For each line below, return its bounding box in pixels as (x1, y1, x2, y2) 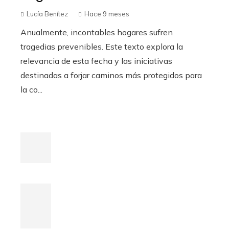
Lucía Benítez (27, 10, 68, 18)
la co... (20, 84, 42, 95)
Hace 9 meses (84, 10, 129, 18)
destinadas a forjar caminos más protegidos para (20, 70, 202, 81)
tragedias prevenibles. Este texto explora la (20, 41, 183, 52)
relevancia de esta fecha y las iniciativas (20, 56, 172, 66)
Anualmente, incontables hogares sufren (20, 27, 173, 38)
